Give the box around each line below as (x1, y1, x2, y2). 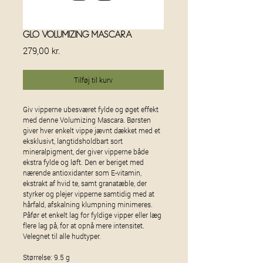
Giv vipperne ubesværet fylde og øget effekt (23, 104, 159, 114)
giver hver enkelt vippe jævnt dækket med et (23, 126, 160, 136)
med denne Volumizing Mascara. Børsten (23, 115, 151, 125)
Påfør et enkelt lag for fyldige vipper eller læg (23, 210, 161, 220)
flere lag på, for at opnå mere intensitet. (23, 221, 144, 231)
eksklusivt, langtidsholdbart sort (23, 136, 123, 146)
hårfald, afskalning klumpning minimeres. (23, 200, 153, 210)
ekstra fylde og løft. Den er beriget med (23, 157, 144, 167)
